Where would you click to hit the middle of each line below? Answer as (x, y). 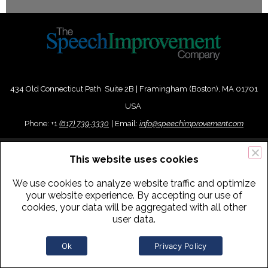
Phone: (38, 124)
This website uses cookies (134, 159)
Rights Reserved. (134, 167)
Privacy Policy (181, 246)
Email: (126, 124)
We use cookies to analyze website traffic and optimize (134, 183)
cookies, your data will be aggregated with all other (134, 207)
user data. (134, 219)
